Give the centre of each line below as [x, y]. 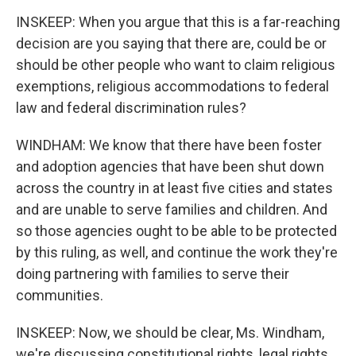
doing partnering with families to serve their [153, 274]
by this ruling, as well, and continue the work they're [177, 252]
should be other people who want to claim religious [176, 65]
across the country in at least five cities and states [174, 188]
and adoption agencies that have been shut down [170, 166]
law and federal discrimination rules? [131, 108]
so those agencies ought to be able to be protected [176, 231]
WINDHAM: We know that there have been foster [169, 145]
